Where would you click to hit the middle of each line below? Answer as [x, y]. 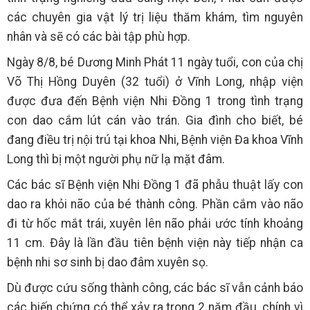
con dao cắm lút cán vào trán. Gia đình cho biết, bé [155, 120]
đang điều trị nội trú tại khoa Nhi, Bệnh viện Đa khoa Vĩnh [155, 139]
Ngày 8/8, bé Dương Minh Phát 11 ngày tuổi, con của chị [155, 62]
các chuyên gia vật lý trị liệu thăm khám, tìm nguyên [155, 17]
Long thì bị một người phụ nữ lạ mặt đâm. [116, 159]
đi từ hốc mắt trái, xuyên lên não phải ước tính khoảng [155, 223]
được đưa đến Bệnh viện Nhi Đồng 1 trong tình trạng [155, 101]
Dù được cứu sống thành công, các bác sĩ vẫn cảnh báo [155, 288]
